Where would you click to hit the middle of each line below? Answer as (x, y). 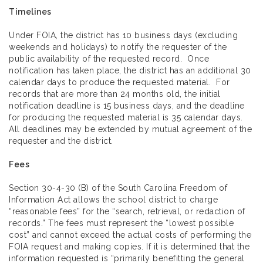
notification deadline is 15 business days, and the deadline (127, 106)
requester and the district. (61, 141)
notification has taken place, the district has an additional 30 (130, 71)
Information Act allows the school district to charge (113, 200)
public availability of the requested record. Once (109, 59)
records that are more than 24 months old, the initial (115, 94)
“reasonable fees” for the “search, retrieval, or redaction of (127, 212)
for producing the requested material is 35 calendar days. (127, 118)
